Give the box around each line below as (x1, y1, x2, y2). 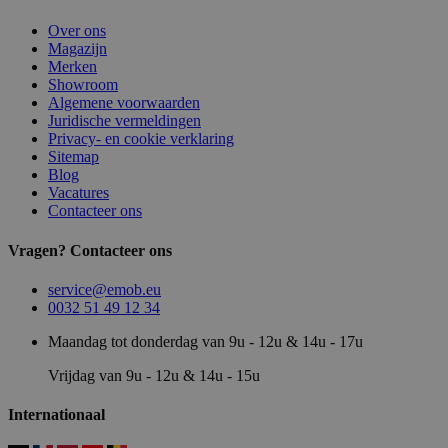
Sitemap (48, 148, 99, 166)
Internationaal (8, 406, 105, 424)
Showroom (48, 76, 118, 94)
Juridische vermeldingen (48, 112, 201, 130)
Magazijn (48, 40, 107, 58)
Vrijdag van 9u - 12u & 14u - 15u (48, 366, 260, 384)
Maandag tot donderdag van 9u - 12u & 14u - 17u (48, 332, 363, 350)
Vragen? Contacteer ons (8, 241, 172, 259)
